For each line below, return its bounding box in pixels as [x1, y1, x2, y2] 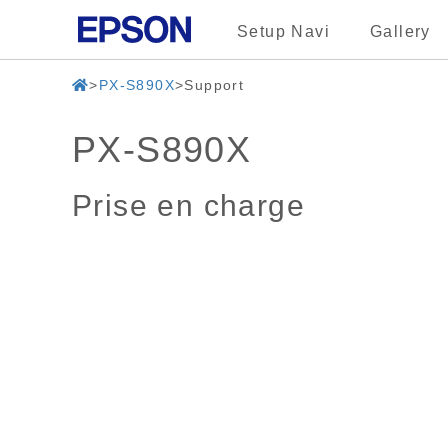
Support [184, 77, 245, 93]
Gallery [370, 23, 431, 40]
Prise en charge [72, 189, 305, 222]
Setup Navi [237, 23, 330, 40]
